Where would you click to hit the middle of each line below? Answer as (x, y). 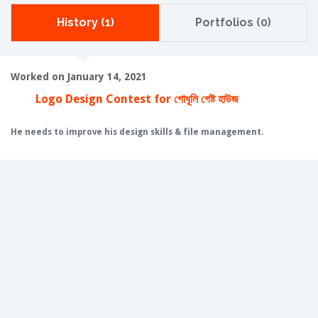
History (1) (85, 22)
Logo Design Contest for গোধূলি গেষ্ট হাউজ (137, 99)
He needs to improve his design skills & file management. (137, 132)
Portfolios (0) (233, 22)
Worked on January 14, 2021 (79, 77)
